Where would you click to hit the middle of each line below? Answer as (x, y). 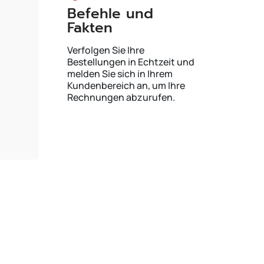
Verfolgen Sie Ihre (106, 50)
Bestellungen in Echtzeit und (131, 62)
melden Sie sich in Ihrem (120, 74)
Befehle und (110, 14)
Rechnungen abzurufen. (121, 97)
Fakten (90, 28)
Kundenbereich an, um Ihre (126, 85)
